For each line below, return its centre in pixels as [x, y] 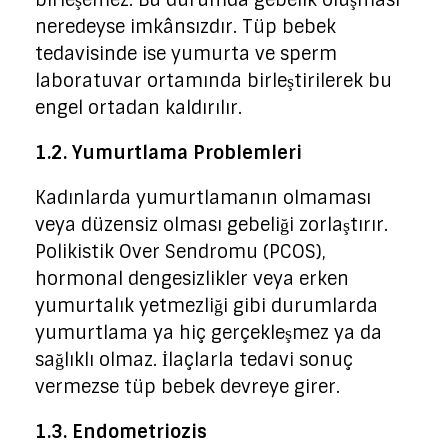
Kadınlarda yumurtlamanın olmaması [203, 197]
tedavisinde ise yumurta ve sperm [186, 53]
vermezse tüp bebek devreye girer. [187, 386]
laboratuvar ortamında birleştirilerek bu [213, 80]
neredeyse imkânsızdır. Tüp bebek [185, 26]
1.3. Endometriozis [121, 431]
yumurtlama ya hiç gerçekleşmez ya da [208, 332]
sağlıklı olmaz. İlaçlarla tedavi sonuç [194, 359]
